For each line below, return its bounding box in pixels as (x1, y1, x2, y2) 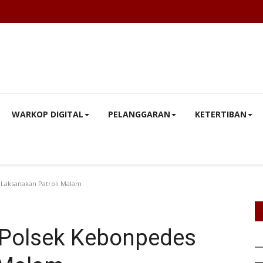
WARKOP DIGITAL (12, 109, 83, 120)
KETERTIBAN (195, 109, 247, 120)
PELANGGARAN (108, 109, 170, 120)
